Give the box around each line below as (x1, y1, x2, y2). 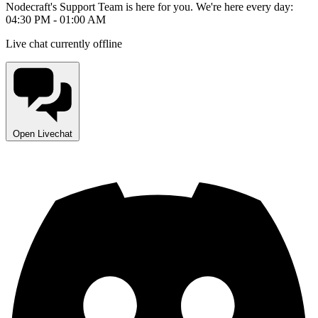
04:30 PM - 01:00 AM (6, 13, 106, 26)
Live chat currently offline (6, 37, 122, 50)
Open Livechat (13, 128, 72, 139)
